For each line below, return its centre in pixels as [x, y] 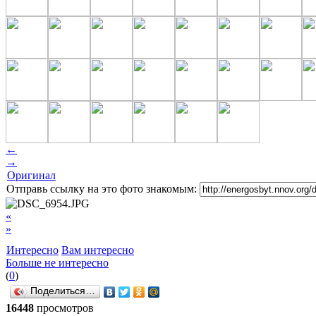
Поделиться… [63, 291]
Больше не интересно [57, 262]
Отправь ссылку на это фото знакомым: [102, 188]
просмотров [65, 308]
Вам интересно [98, 250]
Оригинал [31, 175]
